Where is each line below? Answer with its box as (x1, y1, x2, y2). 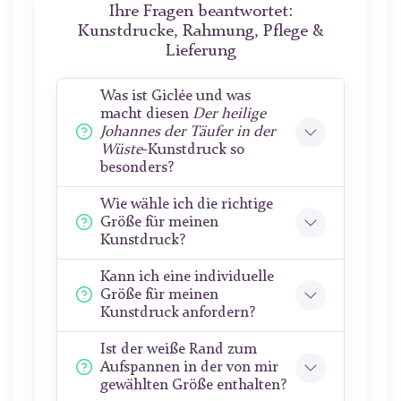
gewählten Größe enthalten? (100, 378, 286, 394)
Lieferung (165, 43, 236, 61)
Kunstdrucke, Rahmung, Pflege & (77, 23, 324, 41)
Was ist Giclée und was (100, 89, 251, 105)
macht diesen (100, 107, 192, 123)
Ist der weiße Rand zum (100, 342, 257, 358)
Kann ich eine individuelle (100, 269, 274, 286)
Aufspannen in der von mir (100, 360, 278, 376)
